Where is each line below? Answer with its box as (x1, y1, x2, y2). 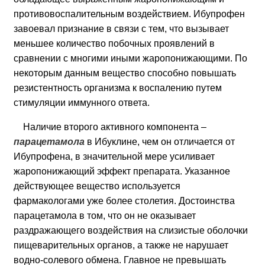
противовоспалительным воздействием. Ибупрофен (14, 9, 245, 20)
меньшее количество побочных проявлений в (14, 38, 215, 49)
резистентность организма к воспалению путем (14, 83, 222, 93)
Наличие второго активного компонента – (23, 122, 207, 132)
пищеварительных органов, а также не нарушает (14, 240, 229, 251)
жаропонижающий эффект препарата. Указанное (14, 166, 231, 177)
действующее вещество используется (14, 181, 181, 192)
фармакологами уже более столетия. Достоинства (14, 196, 235, 206)
